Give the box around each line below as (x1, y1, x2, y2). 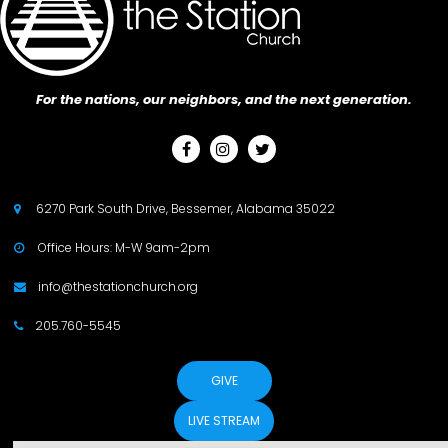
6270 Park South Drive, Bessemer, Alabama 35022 (36, 200, 335, 218)
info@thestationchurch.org (38, 278, 198, 296)
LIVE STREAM (188, 412, 260, 430)
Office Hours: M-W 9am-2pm (38, 239, 210, 257)
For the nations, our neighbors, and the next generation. (36, 90, 412, 110)
